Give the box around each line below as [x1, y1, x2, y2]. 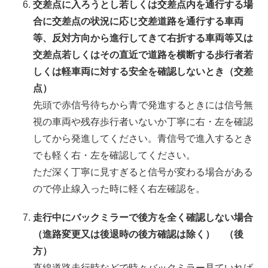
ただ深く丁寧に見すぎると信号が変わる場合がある [33, 167, 253, 177]
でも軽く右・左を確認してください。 [33, 150, 196, 160]
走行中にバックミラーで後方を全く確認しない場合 [33, 212, 253, 223]
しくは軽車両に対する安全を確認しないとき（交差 [33, 66, 253, 77]
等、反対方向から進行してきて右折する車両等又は [33, 33, 253, 43]
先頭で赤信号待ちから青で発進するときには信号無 [33, 100, 253, 110]
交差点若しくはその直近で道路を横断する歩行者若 [33, 50, 253, 60]
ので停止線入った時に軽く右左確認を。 [33, 184, 205, 194]
